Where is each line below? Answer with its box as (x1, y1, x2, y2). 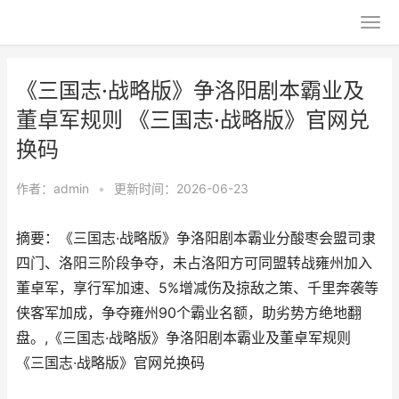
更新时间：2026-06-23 (114, 181, 248, 196)
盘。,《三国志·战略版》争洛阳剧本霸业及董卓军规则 (16, 330, 351, 346)
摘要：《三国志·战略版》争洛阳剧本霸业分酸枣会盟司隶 (16, 230, 376, 247)
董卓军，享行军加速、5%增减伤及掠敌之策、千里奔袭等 (16, 280, 379, 297)
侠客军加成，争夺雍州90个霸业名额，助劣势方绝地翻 (16, 305, 362, 322)
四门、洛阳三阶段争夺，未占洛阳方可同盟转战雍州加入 (16, 255, 372, 272)
